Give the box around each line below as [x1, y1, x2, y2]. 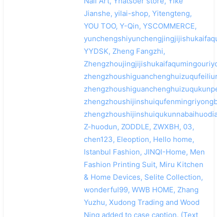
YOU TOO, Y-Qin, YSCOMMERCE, [83, 21, 197, 31]
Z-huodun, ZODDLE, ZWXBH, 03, [83, 122, 194, 131]
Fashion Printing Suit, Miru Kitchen [83, 159, 203, 169]
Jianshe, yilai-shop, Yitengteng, [83, 8, 192, 18]
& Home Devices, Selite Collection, [83, 172, 203, 182]
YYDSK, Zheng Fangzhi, [83, 46, 165, 56]
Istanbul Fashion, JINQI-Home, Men [83, 147, 205, 156]
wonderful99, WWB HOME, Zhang [83, 185, 199, 194]
